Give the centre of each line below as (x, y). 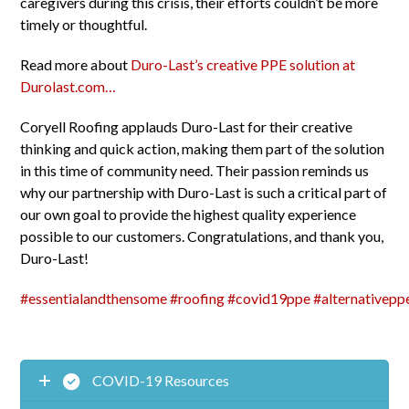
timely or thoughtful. (84, 25)
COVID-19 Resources (161, 381)
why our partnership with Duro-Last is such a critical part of (204, 193)
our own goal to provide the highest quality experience (189, 215)
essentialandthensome (98, 299)
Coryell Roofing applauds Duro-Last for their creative (187, 127)
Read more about (76, 65)
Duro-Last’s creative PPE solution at (243, 65)
